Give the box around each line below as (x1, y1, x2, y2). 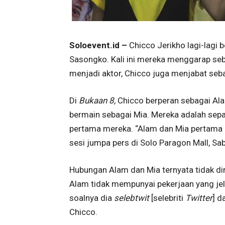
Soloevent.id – (69, 40, 127, 50)
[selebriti (151, 192, 185, 203)
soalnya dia (69, 192, 114, 203)
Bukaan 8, (79, 95, 118, 105)
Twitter (185, 192, 212, 203)
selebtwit (114, 192, 151, 203)
